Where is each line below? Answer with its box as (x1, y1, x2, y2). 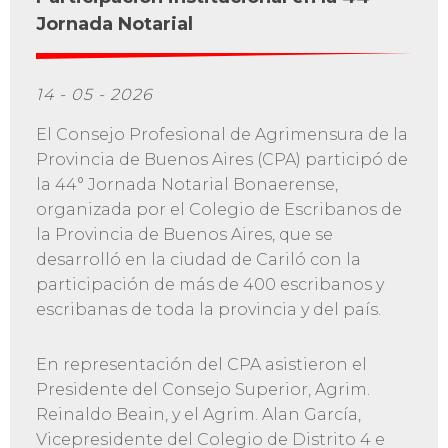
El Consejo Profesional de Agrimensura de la (35, 125, 408, 145)
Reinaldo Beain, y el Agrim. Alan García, (35, 405, 361, 425)
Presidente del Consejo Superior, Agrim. (35, 380, 370, 400)
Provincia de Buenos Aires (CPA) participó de (35, 150, 408, 170)
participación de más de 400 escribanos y (35, 275, 384, 295)
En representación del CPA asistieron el (35, 355, 367, 375)
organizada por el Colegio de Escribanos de (35, 200, 402, 220)
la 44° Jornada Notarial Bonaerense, (35, 175, 338, 195)
